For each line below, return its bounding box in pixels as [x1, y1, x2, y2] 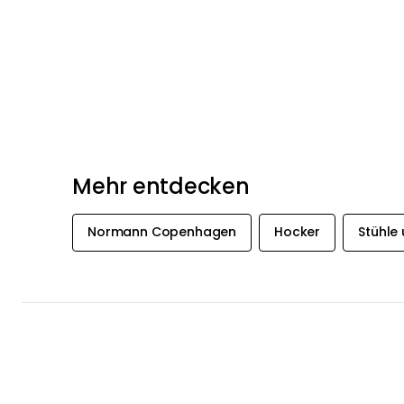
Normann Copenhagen [87, 223, 237, 242]
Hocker [274, 223, 321, 242]
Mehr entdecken [72, 171, 250, 201]
